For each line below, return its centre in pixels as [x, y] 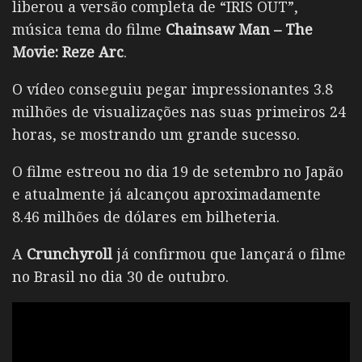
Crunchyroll [72, 254]
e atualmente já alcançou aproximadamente [166, 194]
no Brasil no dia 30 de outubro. [120, 276]
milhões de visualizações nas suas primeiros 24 [179, 112]
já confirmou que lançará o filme [231, 254]
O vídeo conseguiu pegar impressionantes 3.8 [173, 89]
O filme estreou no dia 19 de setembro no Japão [178, 172]
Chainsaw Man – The [239, 29]
